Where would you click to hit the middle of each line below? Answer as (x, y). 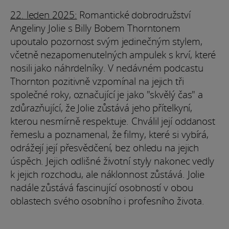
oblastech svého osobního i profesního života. (107, 201)
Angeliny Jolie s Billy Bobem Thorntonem (96, 28)
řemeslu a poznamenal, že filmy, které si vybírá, (110, 134)
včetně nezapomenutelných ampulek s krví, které (113, 54)
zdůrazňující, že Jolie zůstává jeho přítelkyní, (101, 108)
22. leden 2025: (44, 15)
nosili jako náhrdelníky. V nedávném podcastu (107, 68)
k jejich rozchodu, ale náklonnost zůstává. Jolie (108, 174)
